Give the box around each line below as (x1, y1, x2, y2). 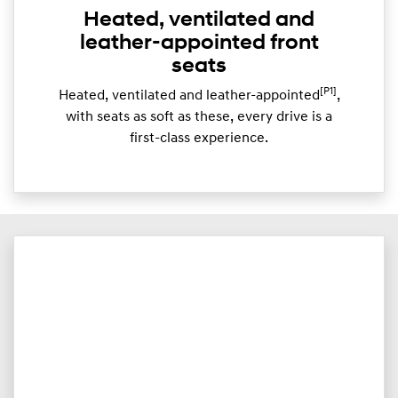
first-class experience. (130, 131, 268, 146)
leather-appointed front (79, 32, 319, 54)
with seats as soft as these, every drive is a (66, 109, 332, 124)
